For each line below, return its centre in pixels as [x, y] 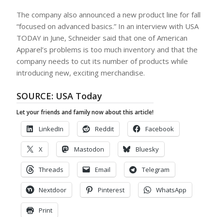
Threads [51, 169]
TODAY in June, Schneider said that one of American [102, 38]
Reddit [104, 129]
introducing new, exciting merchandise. [80, 72]
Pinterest [111, 190]
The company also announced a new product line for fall [108, 14]
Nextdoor [52, 190]
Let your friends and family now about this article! [85, 112]
